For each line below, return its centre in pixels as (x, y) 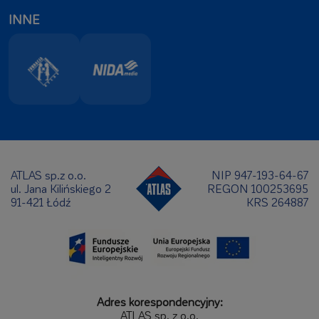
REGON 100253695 (258, 188)
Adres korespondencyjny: (159, 302)
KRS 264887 (277, 202)
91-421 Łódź (41, 202)
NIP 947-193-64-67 (260, 175)
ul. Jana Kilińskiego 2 (61, 188)
